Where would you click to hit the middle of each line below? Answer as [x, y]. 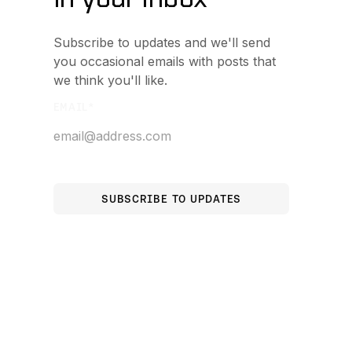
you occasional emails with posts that [164, 62]
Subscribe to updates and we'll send [161, 43]
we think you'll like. [110, 81]
